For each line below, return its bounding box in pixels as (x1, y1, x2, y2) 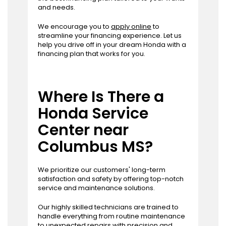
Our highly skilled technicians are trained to (38, 202, 179, 212)
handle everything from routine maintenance (38, 211, 185, 221)
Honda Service (38, 103, 148, 125)
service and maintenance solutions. (38, 183, 155, 193)
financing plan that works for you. (38, 49, 145, 59)
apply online (111, 22, 151, 32)
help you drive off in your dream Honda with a (38, 40, 186, 50)
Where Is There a (38, 86, 164, 108)
